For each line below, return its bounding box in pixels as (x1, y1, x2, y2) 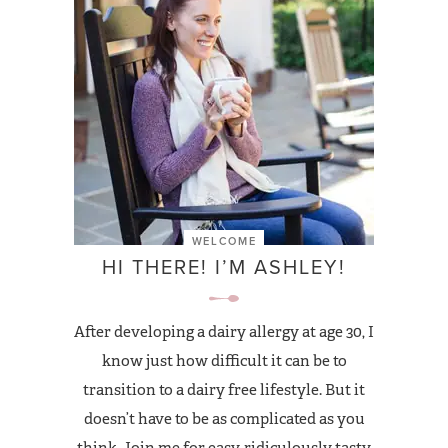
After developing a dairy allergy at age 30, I (74, 322, 374, 342)
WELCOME (191, 233, 257, 250)
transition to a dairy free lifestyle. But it (83, 380, 365, 400)
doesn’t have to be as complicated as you (83, 409, 365, 429)
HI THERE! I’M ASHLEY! (102, 252, 346, 283)
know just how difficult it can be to (101, 351, 347, 371)
